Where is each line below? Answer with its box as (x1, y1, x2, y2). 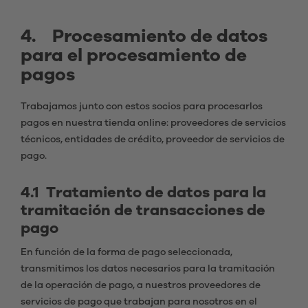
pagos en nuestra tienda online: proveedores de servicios (21, 118, 286, 128)
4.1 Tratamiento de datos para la (21, 185, 266, 200)
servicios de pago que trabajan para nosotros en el (21, 297, 257, 307)
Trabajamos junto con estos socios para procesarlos (21, 102, 263, 111)
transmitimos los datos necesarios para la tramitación (21, 264, 275, 274)
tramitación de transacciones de (21, 203, 265, 218)
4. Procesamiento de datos (21, 27, 267, 45)
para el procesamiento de (21, 47, 247, 65)
